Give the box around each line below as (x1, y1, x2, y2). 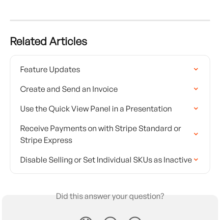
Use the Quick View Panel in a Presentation (20, 104, 172, 114)
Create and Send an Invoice (20, 84, 118, 94)
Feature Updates (20, 64, 80, 75)
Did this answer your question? (56, 191, 164, 201)
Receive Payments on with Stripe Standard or (20, 123, 183, 134)
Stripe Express (20, 135, 72, 145)
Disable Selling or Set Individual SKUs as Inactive (20, 155, 192, 165)
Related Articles (10, 34, 87, 48)
